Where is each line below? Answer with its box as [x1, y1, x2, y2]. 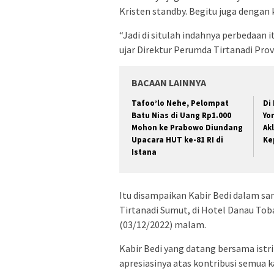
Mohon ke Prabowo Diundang [131, 122, 243, 133]
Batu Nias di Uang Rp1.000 [131, 109, 231, 120]
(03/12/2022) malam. [119, 218, 206, 231]
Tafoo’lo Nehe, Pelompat [131, 97, 229, 108]
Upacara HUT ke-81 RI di [131, 134, 223, 145]
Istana [131, 146, 157, 157]
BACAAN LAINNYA [131, 76, 206, 89]
